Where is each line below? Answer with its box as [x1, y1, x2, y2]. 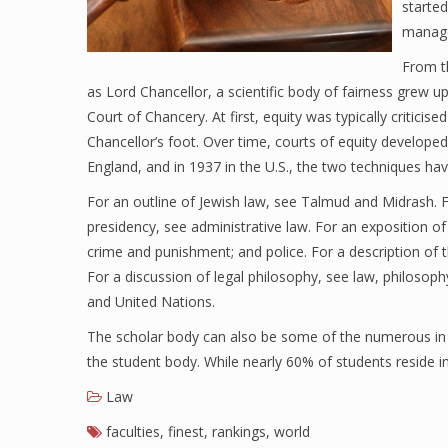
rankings [212, 422, 266, 441]
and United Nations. [87, 292, 215, 311]
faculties [106, 422, 160, 441]
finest [168, 422, 204, 441]
